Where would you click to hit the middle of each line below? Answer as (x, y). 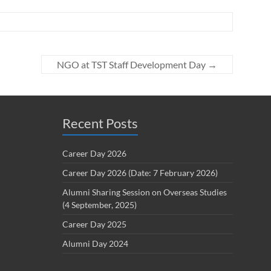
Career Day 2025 (94, 224)
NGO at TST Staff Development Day (132, 64)
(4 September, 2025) (100, 205)
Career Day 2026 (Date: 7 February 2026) (140, 173)
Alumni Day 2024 (95, 243)
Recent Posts (100, 123)
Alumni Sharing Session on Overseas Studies (145, 192)
